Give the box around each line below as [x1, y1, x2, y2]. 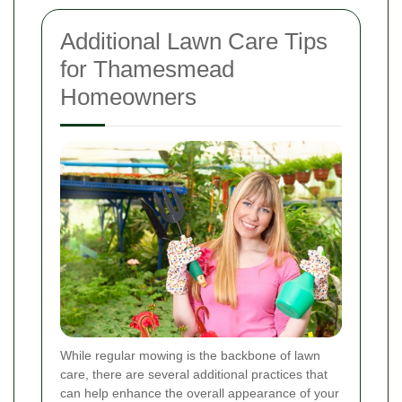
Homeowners [60, 83, 197, 110]
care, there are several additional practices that [60, 367, 328, 382]
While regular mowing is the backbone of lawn [60, 348, 320, 363]
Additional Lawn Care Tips [60, 27, 328, 55]
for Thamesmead [60, 55, 234, 83]
